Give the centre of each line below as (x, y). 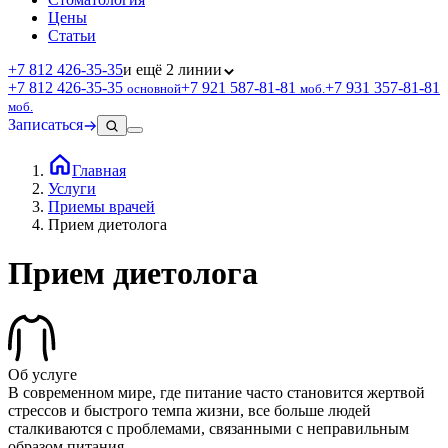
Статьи (72, 35)
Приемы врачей (101, 206)
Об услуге (42, 374)
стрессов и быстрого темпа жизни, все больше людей (189, 410)
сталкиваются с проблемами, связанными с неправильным (208, 428)
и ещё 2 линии (172, 69)
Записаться (45, 124)
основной (154, 88)
